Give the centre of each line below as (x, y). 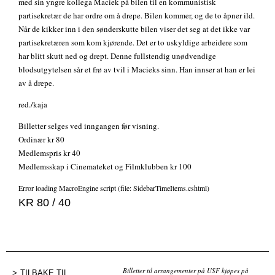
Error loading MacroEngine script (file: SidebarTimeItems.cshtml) (114, 188)
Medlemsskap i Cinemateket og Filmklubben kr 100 (105, 167)
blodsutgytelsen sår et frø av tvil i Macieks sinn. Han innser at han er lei (137, 70)
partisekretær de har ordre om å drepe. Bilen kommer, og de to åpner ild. (137, 16)
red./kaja (33, 105)
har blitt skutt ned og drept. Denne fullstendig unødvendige (117, 56)
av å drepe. (36, 83)
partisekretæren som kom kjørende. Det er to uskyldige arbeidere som (133, 43)
